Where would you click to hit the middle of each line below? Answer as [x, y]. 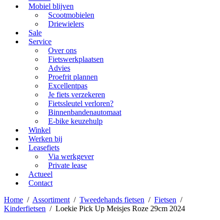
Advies [59, 68]
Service [40, 41]
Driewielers [66, 24]
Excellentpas [68, 85]
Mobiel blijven [51, 6]
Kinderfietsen [25, 208]
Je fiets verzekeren [77, 94]
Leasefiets [44, 147]
